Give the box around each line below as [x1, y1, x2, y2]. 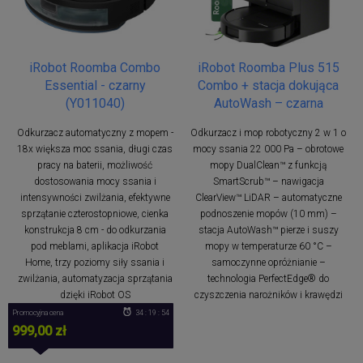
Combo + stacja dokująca [198, 77, 339, 93]
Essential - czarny [44, 77, 146, 93]
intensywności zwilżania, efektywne [19, 191, 170, 203]
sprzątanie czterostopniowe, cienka [21, 207, 169, 220]
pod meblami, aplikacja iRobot [31, 240, 159, 252]
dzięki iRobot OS [59, 288, 130, 301]
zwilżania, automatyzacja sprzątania [17, 272, 173, 284]
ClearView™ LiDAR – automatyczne [194, 191, 342, 203]
